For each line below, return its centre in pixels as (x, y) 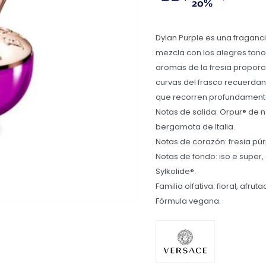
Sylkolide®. (176, 171)
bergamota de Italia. (195, 127)
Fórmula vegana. (188, 201)
